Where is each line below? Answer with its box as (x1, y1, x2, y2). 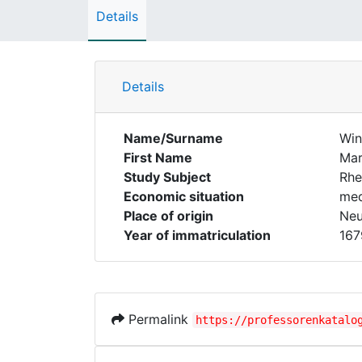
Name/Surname (124, 130, 223, 146)
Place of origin (124, 208, 213, 224)
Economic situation (124, 188, 244, 204)
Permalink (124, 311, 192, 327)
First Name (124, 149, 192, 166)
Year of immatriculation (124, 227, 271, 243)
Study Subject (124, 169, 211, 185)
